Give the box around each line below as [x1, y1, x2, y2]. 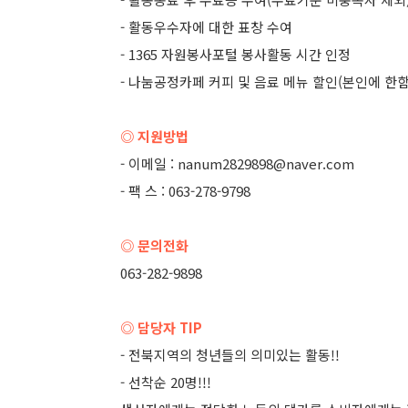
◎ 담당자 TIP [120, 318, 202, 337]
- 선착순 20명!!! [120, 372, 211, 392]
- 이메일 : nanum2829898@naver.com [120, 154, 354, 173]
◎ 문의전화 [120, 236, 189, 255]
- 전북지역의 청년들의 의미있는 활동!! [120, 345, 340, 364]
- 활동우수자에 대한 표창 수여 [120, 17, 292, 36]
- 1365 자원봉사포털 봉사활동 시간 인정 [120, 45, 351, 64]
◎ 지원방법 [120, 127, 189, 146]
